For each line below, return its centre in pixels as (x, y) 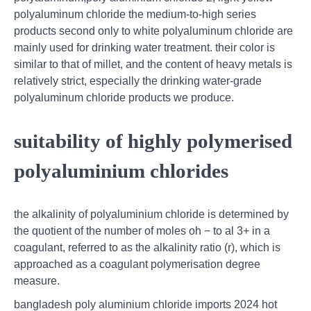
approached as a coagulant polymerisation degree (137, 264)
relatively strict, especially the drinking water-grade (138, 81)
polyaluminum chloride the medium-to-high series (135, 15)
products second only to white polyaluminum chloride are (153, 31)
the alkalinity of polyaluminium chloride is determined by (151, 214)
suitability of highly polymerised (153, 141)
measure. (37, 280)
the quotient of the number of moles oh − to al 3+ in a (142, 230)
